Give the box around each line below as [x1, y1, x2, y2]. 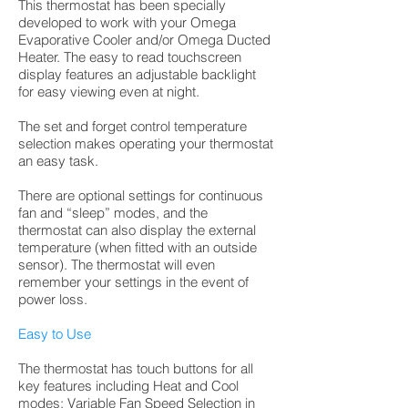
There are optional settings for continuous [18, 187, 263, 204]
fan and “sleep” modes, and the [18, 204, 208, 221]
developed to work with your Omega [18, 14, 236, 31]
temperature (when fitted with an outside [18, 239, 257, 256]
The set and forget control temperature [18, 117, 247, 135]
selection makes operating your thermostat [18, 135, 273, 152]
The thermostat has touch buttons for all [18, 360, 253, 377]
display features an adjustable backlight [18, 66, 256, 83]
